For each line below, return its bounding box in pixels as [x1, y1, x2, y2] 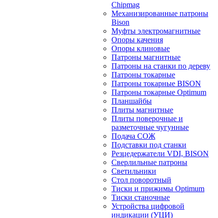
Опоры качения [111, 36, 163, 44]
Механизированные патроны [111, 9, 208, 18]
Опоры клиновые [111, 44, 170, 53]
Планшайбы [111, 97, 152, 105]
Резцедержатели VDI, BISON [111, 149, 209, 158]
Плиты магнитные [111, 106, 173, 114]
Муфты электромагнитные [111, 27, 200, 35]
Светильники [111, 167, 156, 175]
